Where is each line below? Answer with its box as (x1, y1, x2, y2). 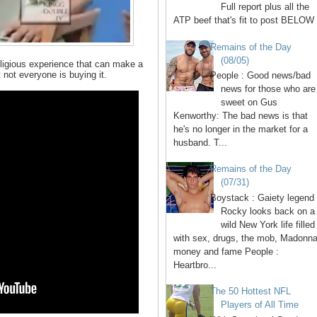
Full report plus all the (221, 1, 310, 13)
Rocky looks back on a (221, 205, 316, 217)
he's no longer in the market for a (173, 124, 308, 135)
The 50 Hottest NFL (210, 286, 292, 297)
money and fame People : (173, 246, 279, 257)
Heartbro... (173, 259, 217, 270)
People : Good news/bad (210, 70, 311, 81)
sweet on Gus (221, 97, 278, 108)
